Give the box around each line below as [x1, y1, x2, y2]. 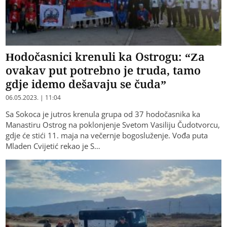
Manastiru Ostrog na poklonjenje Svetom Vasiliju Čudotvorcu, [6, 120, 220, 130]
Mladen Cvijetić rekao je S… [6, 141, 101, 152]
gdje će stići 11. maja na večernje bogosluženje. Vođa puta [6, 130, 208, 141]
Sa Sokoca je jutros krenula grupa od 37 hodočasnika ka [6, 109, 201, 120]
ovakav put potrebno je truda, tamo [6, 62, 201, 78]
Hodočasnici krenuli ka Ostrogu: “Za [6, 49, 205, 64]
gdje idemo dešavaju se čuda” [6, 76, 167, 92]
